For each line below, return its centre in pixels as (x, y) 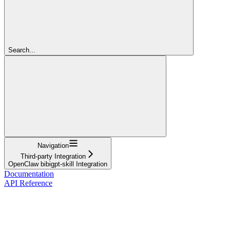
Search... (22, 50)
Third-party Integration (53, 156)
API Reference (28, 183)
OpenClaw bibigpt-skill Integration (58, 164)
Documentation (29, 174)
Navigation (53, 145)
